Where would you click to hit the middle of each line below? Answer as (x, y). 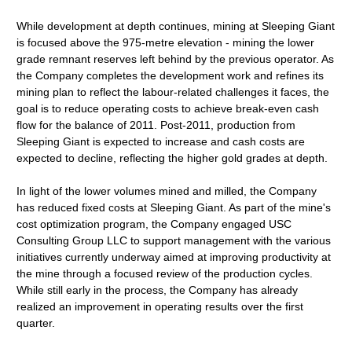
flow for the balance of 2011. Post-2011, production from (156, 125)
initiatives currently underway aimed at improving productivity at (174, 257)
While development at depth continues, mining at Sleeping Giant (176, 26)
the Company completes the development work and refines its (170, 75)
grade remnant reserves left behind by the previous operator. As (176, 59)
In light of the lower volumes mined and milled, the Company (167, 191)
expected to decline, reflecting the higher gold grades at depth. (172, 158)
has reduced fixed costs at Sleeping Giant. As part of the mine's (174, 207)
